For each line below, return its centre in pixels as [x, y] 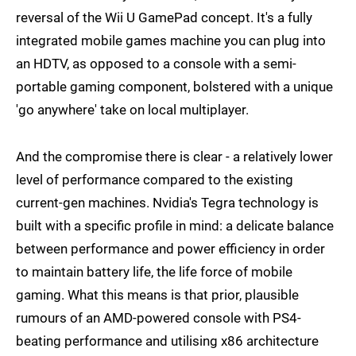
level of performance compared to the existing [155, 180]
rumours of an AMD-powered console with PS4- [159, 318]
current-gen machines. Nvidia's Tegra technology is [167, 203]
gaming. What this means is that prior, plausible [157, 295]
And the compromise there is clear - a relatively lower [174, 157]
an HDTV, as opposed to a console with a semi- [156, 64]
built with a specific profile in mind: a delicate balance [175, 226]
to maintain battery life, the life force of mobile [154, 272]
